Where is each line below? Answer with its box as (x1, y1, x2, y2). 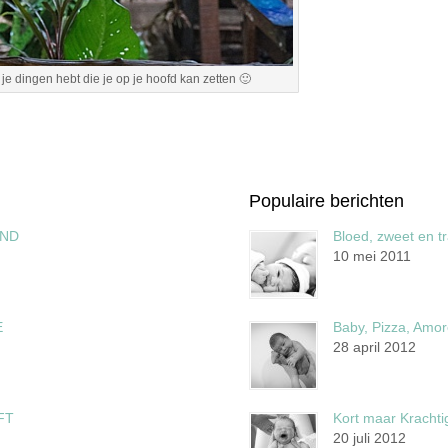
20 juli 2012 (332, 429, 406, 446)
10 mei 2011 (332, 247, 411, 264)
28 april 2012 (332, 338, 416, 355)
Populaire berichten (248, 190, 404, 211)
